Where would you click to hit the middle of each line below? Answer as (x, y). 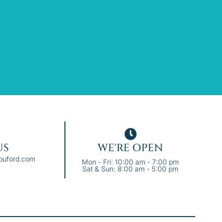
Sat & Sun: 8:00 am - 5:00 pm (131, 168)
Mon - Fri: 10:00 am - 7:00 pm (131, 162)
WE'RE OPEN (131, 148)
